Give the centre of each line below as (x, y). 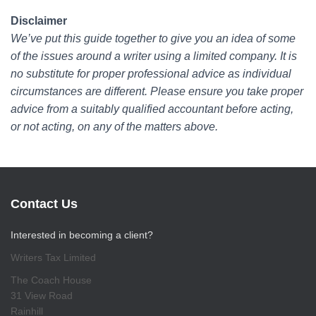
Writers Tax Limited (53, 257)
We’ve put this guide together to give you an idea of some (153, 38)
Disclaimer (39, 20)
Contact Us (44, 203)
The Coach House (51, 280)
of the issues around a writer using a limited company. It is (154, 56)
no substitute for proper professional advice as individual (151, 73)
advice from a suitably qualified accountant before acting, (152, 109)
